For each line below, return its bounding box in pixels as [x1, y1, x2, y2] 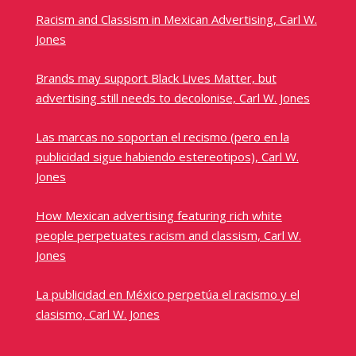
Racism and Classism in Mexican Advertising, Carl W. [35, 11, 317, 28]
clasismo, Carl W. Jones [35, 306, 160, 323]
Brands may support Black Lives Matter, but [35, 70, 277, 87]
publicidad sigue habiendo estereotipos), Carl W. [35, 149, 299, 165]
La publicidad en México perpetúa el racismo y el [35, 286, 300, 303]
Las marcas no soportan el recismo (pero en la [35, 129, 289, 145]
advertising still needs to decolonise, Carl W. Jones [35, 90, 310, 106]
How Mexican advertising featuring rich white [35, 207, 282, 224]
